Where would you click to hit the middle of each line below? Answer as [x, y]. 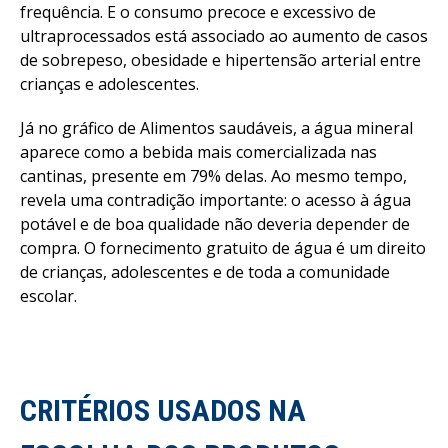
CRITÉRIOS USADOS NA [163, 411]
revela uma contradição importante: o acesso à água [215, 200]
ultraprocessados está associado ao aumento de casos [224, 36]
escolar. [48, 296]
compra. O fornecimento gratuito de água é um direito [223, 248]
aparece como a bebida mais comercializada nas [198, 152]
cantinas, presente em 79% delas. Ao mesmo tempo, [213, 176]
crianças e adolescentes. [109, 84]
